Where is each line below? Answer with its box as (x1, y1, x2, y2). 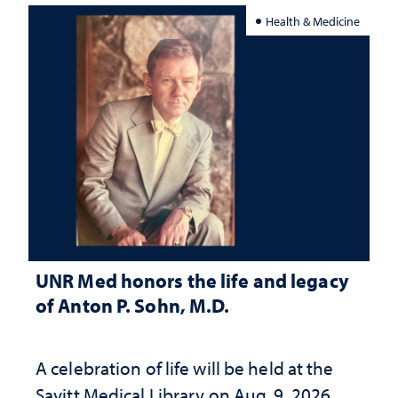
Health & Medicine (266, 12, 361, 28)
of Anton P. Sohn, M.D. (36, 292, 230, 319)
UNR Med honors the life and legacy (36, 267, 349, 294)
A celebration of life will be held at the (36, 356, 334, 380)
